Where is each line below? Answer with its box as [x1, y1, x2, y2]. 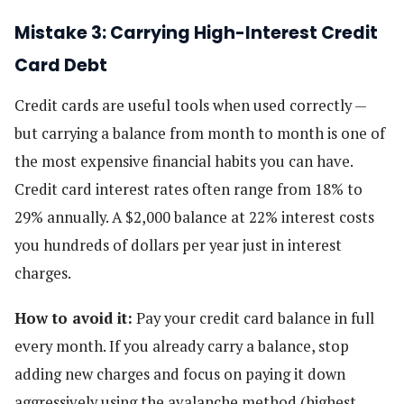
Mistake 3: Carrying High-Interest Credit [14, 20, 378, 45]
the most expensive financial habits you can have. [14, 151, 353, 171]
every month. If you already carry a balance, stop [14, 335, 349, 356]
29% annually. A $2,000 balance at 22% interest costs [14, 207, 374, 227]
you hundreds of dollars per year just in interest [14, 234, 342, 255]
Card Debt [14, 52, 107, 78]
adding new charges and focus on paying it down [14, 363, 345, 384]
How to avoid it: [14, 308, 133, 328]
